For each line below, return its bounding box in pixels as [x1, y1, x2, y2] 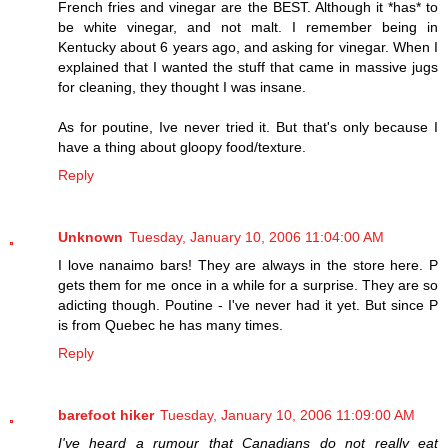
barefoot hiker [58, 406, 154, 423]
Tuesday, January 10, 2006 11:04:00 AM [129, 228, 384, 245]
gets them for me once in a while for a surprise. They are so [58, 276, 438, 293]
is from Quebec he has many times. [58, 316, 283, 333]
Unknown [58, 228, 123, 245]
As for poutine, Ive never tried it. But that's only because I [58, 119, 438, 135]
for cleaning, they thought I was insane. [58, 79, 306, 95]
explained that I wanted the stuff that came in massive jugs [58, 59, 438, 75]
